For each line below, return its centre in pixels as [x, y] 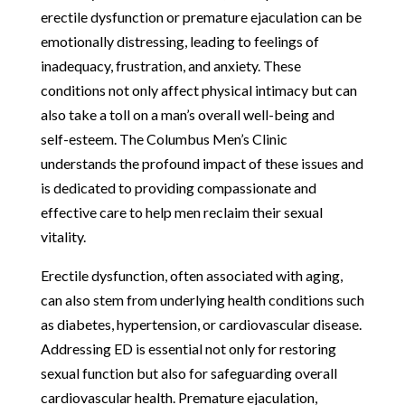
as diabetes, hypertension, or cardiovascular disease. [201, 324]
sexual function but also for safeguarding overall [188, 372]
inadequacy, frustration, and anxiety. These [170, 65]
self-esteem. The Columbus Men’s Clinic [164, 138]
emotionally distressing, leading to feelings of [179, 41]
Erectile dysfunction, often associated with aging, [191, 275]
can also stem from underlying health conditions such [202, 299]
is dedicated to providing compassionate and [178, 187]
